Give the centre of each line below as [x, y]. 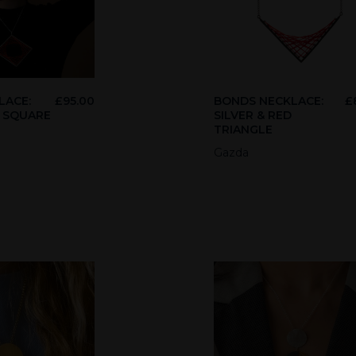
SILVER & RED [252, 116]
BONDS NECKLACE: [268, 101]
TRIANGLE [243, 130]
